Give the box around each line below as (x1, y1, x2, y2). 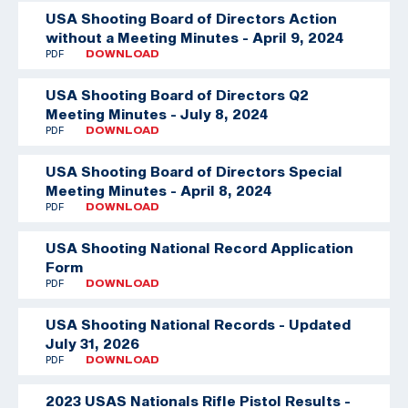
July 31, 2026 (46, 334, 139, 352)
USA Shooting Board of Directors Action (46, 9, 337, 26)
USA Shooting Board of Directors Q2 (46, 86, 309, 103)
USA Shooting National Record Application (46, 239, 353, 256)
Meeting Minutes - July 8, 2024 (46, 105, 268, 122)
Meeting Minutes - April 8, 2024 (46, 181, 271, 199)
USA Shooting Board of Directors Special (46, 162, 342, 179)
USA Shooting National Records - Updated (46, 315, 351, 332)
